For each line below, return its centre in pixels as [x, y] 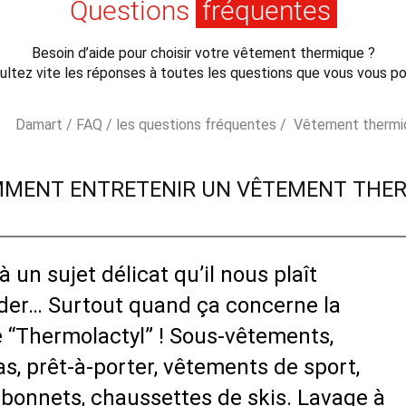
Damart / [46, 125]
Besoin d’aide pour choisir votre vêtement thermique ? [203, 53]
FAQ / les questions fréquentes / [181, 125]
